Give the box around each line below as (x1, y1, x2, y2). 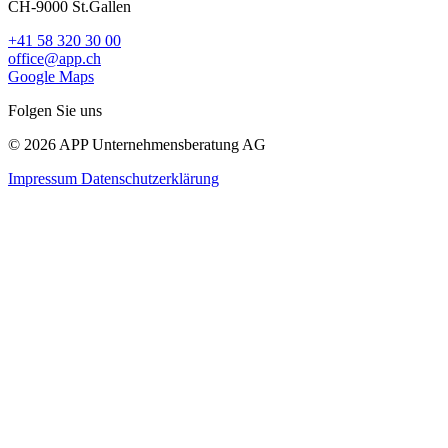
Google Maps (8, 67, 94, 85)
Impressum (8, 169, 81, 187)
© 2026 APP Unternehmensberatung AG (8, 135, 266, 153)
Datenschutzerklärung (81, 169, 219, 187)
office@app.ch (8, 49, 101, 67)
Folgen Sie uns (8, 101, 102, 119)
